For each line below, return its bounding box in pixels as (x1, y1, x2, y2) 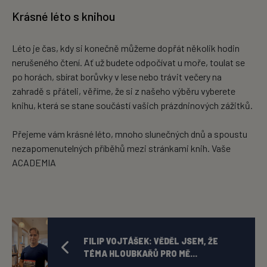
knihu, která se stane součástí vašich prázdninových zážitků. (12, 100, 253, 111)
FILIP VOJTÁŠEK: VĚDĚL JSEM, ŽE (83, 236, 218, 246)
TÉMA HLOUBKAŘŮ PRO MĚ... (83, 249, 197, 259)
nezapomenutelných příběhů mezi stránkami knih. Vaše (12, 142, 231, 154)
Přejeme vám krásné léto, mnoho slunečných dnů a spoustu (12, 128, 247, 139)
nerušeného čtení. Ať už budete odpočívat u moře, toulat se (12, 57, 245, 68)
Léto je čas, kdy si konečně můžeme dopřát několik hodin (12, 42, 240, 54)
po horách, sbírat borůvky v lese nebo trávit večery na (12, 71, 222, 82)
